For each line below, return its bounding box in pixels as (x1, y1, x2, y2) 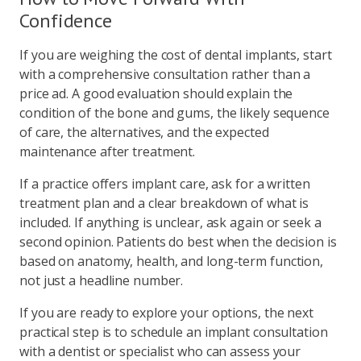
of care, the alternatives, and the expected (19, 122, 269, 141)
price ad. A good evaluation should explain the (19, 84, 293, 102)
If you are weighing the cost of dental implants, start (19, 45, 332, 64)
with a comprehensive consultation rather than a (19, 64, 311, 83)
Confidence (19, 7, 113, 33)
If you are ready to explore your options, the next (19, 303, 313, 322)
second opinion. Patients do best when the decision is (19, 232, 337, 251)
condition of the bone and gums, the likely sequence (19, 103, 330, 122)
